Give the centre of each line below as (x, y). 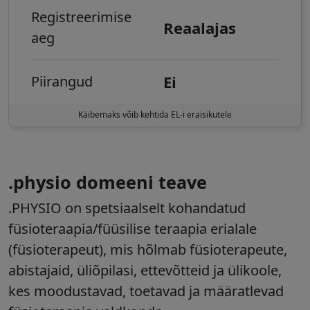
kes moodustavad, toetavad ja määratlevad (146, 291)
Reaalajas (200, 28)
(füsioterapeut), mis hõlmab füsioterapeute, (148, 250)
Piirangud (62, 82)
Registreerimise (81, 17)
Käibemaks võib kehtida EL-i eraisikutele (155, 115)
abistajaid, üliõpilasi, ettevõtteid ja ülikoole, (145, 271)
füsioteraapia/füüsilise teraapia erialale (133, 229)
